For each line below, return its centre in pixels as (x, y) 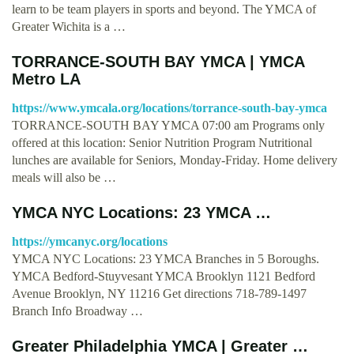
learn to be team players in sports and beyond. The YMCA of (164, 9)
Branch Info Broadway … (77, 311)
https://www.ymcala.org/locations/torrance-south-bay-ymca (169, 107)
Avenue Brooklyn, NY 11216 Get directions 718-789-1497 (159, 293)
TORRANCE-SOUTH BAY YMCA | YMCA (158, 61)
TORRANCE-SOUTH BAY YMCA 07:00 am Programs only (168, 125)
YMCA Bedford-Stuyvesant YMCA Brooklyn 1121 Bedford (164, 276)
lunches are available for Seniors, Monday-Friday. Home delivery (175, 160)
